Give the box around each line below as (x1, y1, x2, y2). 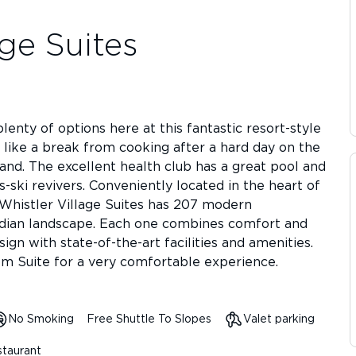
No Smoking (8, 314, 74, 325)
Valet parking (243, 314, 315, 325)
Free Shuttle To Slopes (87, 314, 211, 325)
